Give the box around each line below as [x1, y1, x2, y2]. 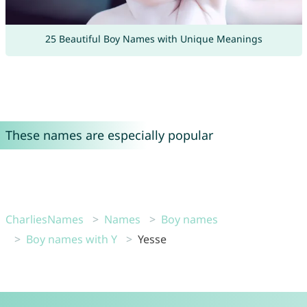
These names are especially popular [5, 127, 213, 144]
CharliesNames [5, 212, 84, 228]
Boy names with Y [25, 232, 117, 247]
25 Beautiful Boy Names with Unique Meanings [45, 32, 262, 46]
